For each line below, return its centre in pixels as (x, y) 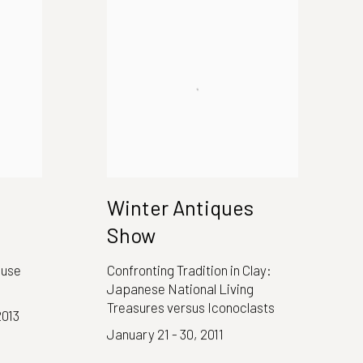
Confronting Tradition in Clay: (189, 269)
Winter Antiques (180, 207)
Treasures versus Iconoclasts (191, 307)
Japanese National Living (180, 288)
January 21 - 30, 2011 (165, 333)
